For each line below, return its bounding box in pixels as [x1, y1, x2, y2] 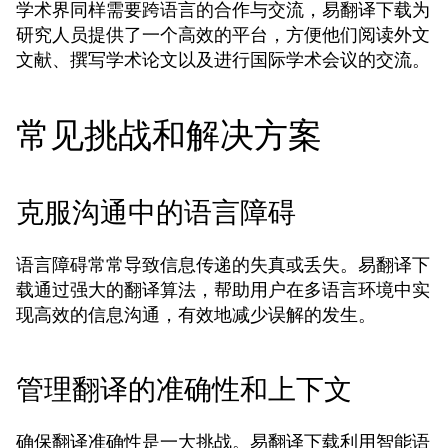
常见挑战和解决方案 [16, 111, 322, 159]
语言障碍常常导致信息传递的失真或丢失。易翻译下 [16, 252, 430, 277]
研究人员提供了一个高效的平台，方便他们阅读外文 [16, 22, 430, 47]
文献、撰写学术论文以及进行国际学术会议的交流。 [16, 47, 430, 72]
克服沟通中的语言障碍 [16, 193, 296, 232]
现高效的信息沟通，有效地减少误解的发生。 [16, 302, 376, 327]
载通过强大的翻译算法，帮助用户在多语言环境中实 [16, 277, 430, 302]
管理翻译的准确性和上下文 [16, 370, 352, 409]
